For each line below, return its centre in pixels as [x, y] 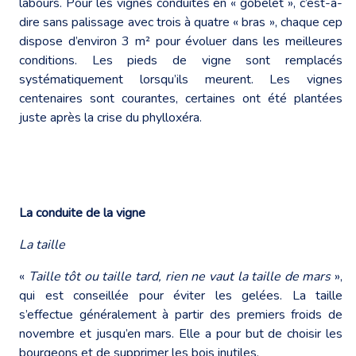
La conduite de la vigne [82, 213]
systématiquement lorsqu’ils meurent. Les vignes [181, 79]
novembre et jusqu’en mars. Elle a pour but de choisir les [181, 333]
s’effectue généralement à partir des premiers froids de [181, 314]
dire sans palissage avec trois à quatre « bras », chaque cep [181, 22]
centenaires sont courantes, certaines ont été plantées [181, 98]
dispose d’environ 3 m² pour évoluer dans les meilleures [181, 41]
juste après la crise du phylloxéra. [110, 117]
